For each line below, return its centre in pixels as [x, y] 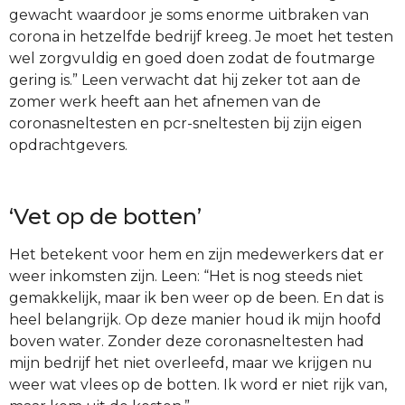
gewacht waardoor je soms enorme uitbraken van [189, 14]
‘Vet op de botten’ [105, 216]
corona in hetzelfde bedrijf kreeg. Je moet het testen [201, 36]
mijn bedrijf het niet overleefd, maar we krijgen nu [191, 363]
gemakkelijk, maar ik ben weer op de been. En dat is [196, 297]
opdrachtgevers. [68, 145]
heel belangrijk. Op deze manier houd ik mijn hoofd [195, 319]
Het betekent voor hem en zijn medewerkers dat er [197, 254]
